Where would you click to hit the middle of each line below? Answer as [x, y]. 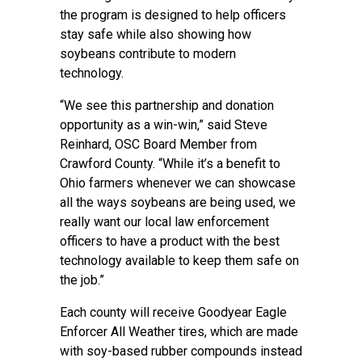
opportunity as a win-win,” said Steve [164, 125]
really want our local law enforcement [164, 222]
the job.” [84, 280]
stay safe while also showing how [156, 34]
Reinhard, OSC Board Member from [158, 144]
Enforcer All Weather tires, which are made [179, 332]
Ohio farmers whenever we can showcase [178, 183]
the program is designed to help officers [173, 15]
